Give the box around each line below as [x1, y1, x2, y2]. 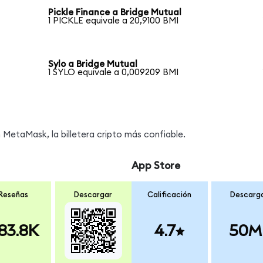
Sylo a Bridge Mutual [48, 60, 138, 69]
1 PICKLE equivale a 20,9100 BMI [48, 16, 179, 26]
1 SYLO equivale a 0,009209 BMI [48, 68, 179, 77]
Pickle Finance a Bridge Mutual [48, 8, 182, 18]
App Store [131, 161, 180, 171]
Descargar [74, 190, 113, 199]
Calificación [147, 190, 192, 199]
